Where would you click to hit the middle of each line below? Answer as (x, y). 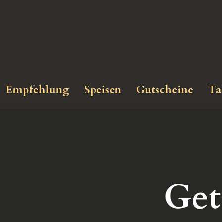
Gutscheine (165, 90)
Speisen (103, 90)
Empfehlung (37, 90)
